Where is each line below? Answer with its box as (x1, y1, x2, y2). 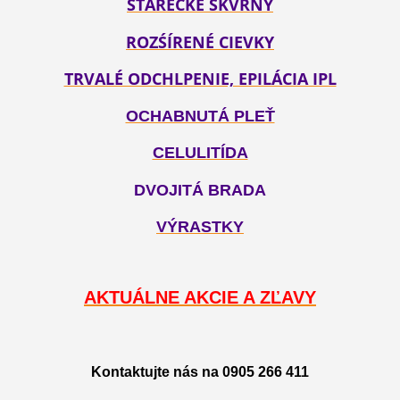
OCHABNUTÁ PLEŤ (125, 107, 275, 126)
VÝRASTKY (156, 217, 244, 236)
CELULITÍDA (152, 144, 248, 162)
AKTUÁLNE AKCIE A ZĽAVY (84, 287, 316, 308)
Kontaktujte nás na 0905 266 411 (91, 363, 309, 379)
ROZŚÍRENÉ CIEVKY (126, 30, 274, 53)
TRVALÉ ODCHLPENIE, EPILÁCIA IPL (63, 67, 337, 89)
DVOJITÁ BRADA (134, 180, 266, 199)
